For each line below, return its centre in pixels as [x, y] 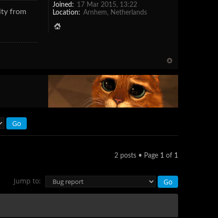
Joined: [63, 5]
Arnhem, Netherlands [114, 12]
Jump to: [27, 181]
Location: [66, 12]
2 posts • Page [137, 155]
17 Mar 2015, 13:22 [106, 5]
